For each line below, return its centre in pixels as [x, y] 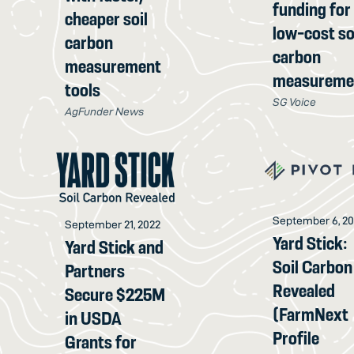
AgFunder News [105, 111]
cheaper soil [107, 19]
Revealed [304, 291]
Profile [296, 339]
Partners [95, 271]
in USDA [94, 319]
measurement [113, 66]
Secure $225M [115, 295]
